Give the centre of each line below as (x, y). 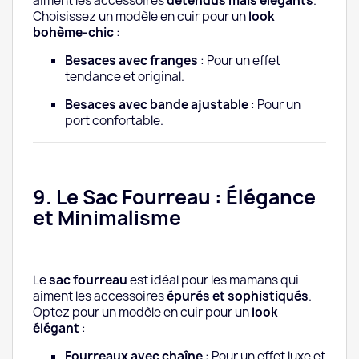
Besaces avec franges (131, 61)
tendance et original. (125, 77)
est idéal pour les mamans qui (213, 280)
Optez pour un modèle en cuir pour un (142, 313)
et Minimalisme (107, 218)
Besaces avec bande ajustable (157, 105)
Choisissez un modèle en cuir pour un (141, 17)
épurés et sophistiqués (238, 296)
